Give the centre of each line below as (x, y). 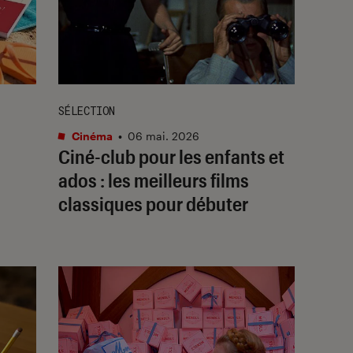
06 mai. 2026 (163, 136)
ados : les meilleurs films (154, 180)
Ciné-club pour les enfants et (171, 156)
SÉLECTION (87, 110)
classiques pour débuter (153, 203)
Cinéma (91, 136)
